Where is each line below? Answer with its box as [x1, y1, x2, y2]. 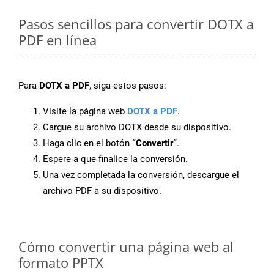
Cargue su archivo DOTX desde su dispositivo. [43, 122, 231, 133]
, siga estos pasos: [89, 80, 166, 92]
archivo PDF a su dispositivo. [43, 185, 161, 197]
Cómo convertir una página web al [18, 237, 234, 256]
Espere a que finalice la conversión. [43, 154, 188, 165]
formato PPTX [18, 253, 103, 272]
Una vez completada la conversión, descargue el [43, 169, 239, 181]
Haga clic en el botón [43, 138, 132, 149]
